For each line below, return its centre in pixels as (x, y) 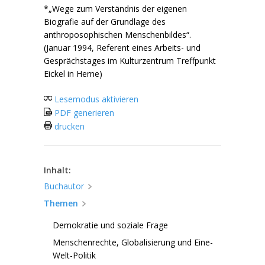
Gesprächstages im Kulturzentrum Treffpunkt (130, 61)
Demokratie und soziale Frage (110, 225)
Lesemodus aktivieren (95, 99)
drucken (68, 126)
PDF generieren (83, 113)
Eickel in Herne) (73, 74)
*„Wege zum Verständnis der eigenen (115, 9)
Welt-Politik (74, 255)
